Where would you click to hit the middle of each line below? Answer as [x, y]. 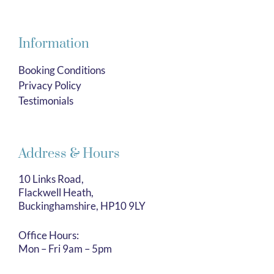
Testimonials [46, 100]
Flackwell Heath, [56, 193]
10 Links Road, [51, 179]
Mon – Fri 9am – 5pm [65, 248]
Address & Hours [69, 154]
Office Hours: [49, 235]
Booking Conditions [62, 70]
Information [54, 43]
